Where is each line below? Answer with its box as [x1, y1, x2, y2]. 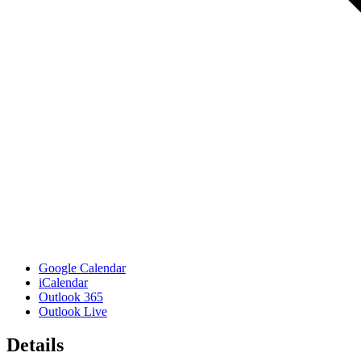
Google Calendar [39, 260, 126, 275]
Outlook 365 [39, 289, 103, 304]
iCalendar [39, 275, 88, 289]
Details [6, 334, 64, 356]
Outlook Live [39, 304, 107, 318]
